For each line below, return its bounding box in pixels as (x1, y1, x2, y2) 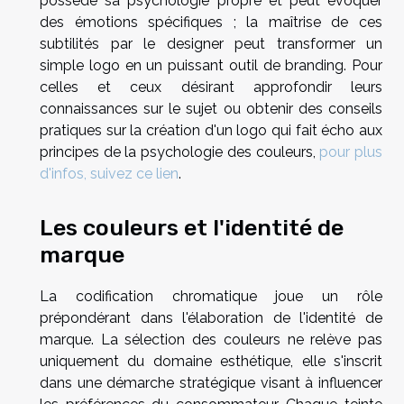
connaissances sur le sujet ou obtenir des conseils (40, 100, 382, 118)
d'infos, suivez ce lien (40, 165, 179, 183)
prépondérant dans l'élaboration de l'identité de (40, 308, 382, 326)
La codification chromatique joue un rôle (40, 287, 382, 305)
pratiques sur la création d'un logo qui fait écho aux (40, 122, 382, 140)
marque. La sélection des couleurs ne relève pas (40, 330, 382, 348)
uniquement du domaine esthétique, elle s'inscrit (40, 352, 382, 370)
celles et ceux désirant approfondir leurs (40, 78, 382, 96)
